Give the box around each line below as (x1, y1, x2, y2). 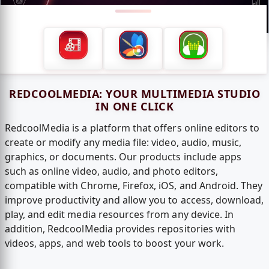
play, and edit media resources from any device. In (4, 208, 234, 222)
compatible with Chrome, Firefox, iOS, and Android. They (4, 179, 263, 193)
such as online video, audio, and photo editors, (4, 165, 219, 178)
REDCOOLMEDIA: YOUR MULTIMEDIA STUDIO (9, 86, 260, 101)
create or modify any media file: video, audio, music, (4, 136, 242, 150)
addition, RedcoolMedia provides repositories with (4, 222, 236, 236)
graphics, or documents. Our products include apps (4, 150, 242, 164)
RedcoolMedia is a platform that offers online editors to (4, 121, 260, 135)
